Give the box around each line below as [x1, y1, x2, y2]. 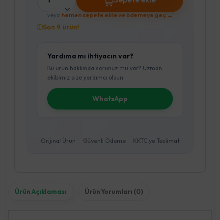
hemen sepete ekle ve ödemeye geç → [61, 11, 173, 19]
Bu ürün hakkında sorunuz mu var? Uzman [47, 64, 162, 72]
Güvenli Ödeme [82, 137, 126, 144]
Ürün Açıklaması [15, 187, 67, 195]
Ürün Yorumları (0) [84, 187, 143, 195]
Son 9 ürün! [43, 22, 79, 31]
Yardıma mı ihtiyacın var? [47, 51, 134, 60]
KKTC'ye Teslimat [133, 137, 180, 144]
